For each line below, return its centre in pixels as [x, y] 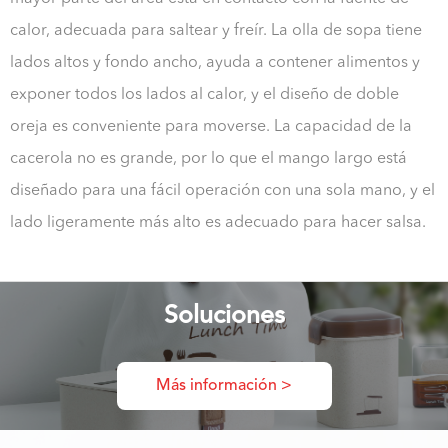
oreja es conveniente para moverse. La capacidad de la [211, 126]
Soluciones [224, 316]
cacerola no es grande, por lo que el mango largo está [208, 158]
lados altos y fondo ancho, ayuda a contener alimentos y [215, 62]
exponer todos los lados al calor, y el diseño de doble [204, 94]
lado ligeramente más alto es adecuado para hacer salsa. [218, 222]
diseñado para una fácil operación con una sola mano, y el [222, 190]
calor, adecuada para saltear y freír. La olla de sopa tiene [216, 30]
